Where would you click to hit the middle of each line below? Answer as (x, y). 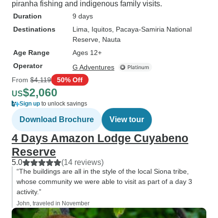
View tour (127, 119)
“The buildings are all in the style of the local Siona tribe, (103, 171)
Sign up (30, 104)
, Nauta (109, 39)
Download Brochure (57, 119)
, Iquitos (100, 29)
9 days (83, 16)
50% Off (70, 80)
